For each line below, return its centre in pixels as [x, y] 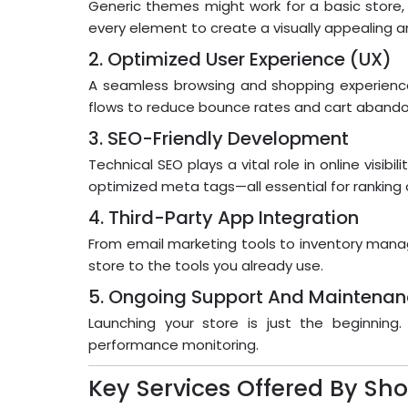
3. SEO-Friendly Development [219, 139]
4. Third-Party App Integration [224, 218]
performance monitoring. [173, 345]
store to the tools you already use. [206, 266]
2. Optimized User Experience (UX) [240, 60]
